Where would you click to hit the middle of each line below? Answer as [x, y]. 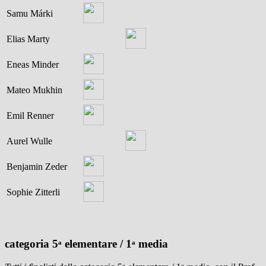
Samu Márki [30, 14]
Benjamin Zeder [37, 167]
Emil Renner [30, 116]
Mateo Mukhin [34, 90]
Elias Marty [28, 39]
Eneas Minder [33, 65]
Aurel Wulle [29, 141]
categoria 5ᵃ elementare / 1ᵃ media [86, 244]
